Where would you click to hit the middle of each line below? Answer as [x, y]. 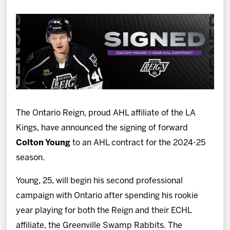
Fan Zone [27, 35]
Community [32, 64]
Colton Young [43, 143]
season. [31, 158]
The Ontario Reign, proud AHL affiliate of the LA [106, 113]
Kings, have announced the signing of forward [102, 128]
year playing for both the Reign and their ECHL [104, 210]
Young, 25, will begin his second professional [100, 181]
